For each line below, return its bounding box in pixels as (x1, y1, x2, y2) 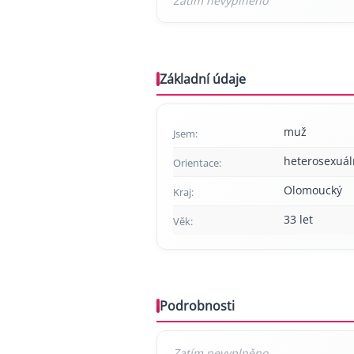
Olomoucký (284, 183, 342, 198)
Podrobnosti (160, 297, 235, 314)
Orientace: (173, 156, 221, 170)
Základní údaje (160, 70, 246, 88)
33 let (284, 212, 313, 227)
